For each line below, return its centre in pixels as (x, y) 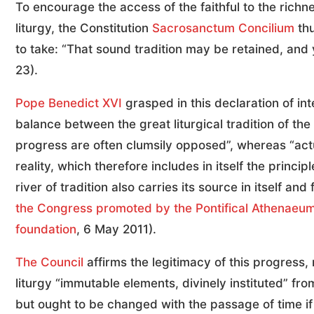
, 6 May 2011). (116, 230)
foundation (46, 230)
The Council (49, 262)
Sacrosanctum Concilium (223, 28)
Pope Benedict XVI (69, 103)
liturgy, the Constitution (84, 28)
